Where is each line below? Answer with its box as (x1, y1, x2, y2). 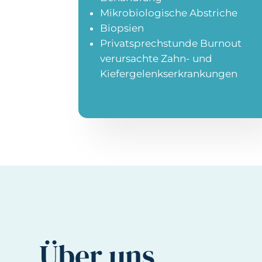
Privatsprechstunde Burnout (100, 37, 242, 50)
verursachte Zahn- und (100, 53, 213, 65)
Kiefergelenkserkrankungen (100, 68, 238, 80)
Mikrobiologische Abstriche (100, 7, 238, 19)
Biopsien (100, 22, 144, 35)
